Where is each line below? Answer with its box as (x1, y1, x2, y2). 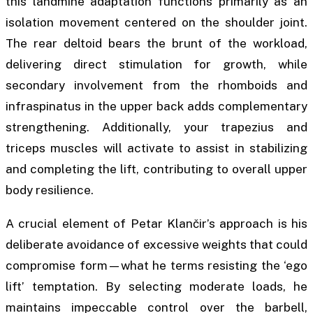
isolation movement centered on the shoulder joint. (6, 15, 307, 30)
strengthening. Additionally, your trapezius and (6, 120, 307, 135)
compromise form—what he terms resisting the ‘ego (6, 258, 307, 272)
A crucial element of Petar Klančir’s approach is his (6, 216, 307, 231)
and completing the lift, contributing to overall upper (6, 162, 307, 177)
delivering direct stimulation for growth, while (6, 57, 307, 72)
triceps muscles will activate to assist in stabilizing (6, 141, 307, 156)
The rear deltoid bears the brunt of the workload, (6, 36, 307, 51)
